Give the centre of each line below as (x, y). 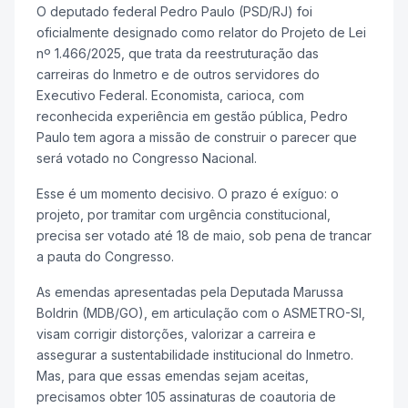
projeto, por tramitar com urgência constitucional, (184, 215)
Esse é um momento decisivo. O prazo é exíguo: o (188, 194)
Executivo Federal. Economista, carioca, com (170, 96)
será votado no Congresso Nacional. (147, 158)
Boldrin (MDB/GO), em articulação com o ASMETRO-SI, (201, 313)
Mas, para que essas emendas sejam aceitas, (173, 376)
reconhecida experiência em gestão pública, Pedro (192, 117)
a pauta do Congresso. (105, 257)
